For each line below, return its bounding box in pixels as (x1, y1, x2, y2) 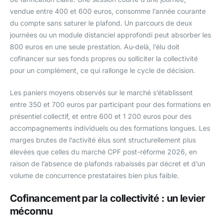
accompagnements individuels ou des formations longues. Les (10, 123, 210, 132)
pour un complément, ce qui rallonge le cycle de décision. (10, 66, 195, 74)
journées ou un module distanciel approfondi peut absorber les (10, 30, 211, 39)
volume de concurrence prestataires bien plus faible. (10, 171, 179, 180)
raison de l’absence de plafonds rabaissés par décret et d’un (10, 159, 205, 168)
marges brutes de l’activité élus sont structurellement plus (10, 135, 196, 144)
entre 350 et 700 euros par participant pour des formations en (10, 100, 211, 109)
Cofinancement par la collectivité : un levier (10, 192, 205, 204)
